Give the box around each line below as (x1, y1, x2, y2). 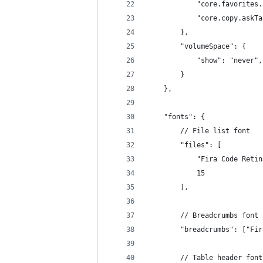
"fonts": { (147, 113, 205, 121)
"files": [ (147, 141, 221, 149)
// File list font (147, 127, 250, 135)
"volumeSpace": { (147, 42, 246, 50)
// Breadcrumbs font (147, 211, 258, 220)
